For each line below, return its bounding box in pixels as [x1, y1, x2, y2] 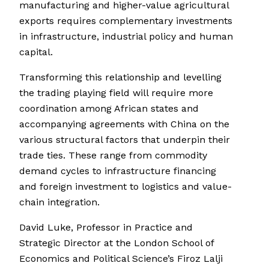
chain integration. [19, 196, 100, 208]
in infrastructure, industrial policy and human [19, 31, 233, 43]
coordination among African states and [19, 103, 199, 115]
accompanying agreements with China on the [19, 118, 229, 130]
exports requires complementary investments [19, 15, 232, 27]
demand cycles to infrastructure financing [19, 165, 216, 177]
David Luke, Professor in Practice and [19, 222, 193, 234]
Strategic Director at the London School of [19, 237, 214, 249]
